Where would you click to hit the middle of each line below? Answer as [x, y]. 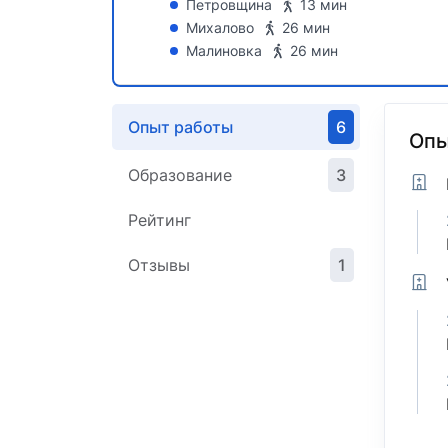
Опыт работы [180, 127]
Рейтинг [159, 220]
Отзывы [159, 265]
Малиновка [224, 51]
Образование [180, 175]
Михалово [220, 28]
